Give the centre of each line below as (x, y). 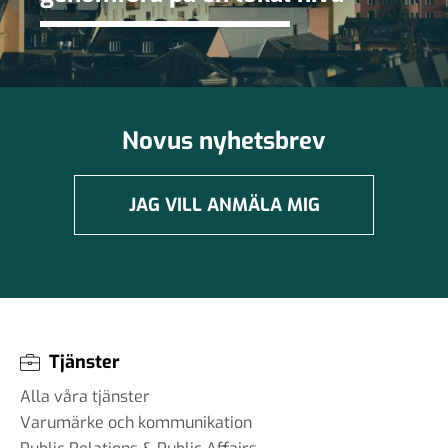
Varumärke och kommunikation (136, 423)
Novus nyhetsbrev (224, 141)
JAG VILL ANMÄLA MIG (224, 205)
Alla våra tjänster (85, 397)
